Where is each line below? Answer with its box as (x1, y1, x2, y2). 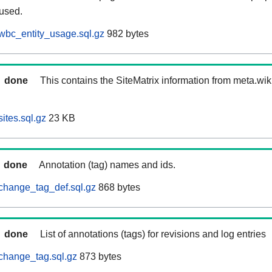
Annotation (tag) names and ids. (39, 160, 175, 171)
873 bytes (77, 251, 121, 262)
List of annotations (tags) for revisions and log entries (40, 229, 266, 240)
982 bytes (104, 29, 149, 39)
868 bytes (96, 182, 140, 193)
